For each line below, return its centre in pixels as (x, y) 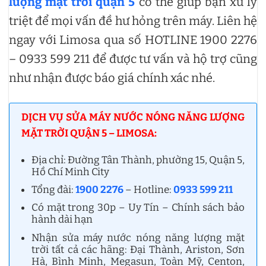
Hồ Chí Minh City (71, 172)
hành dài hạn (62, 220)
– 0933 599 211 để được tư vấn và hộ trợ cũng (133, 59)
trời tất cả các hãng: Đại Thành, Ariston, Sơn (138, 249)
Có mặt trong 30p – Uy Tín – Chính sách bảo (138, 208)
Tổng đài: (54, 190)
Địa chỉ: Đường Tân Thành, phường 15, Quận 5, (138, 160)
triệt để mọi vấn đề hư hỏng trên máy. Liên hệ (133, 21)
